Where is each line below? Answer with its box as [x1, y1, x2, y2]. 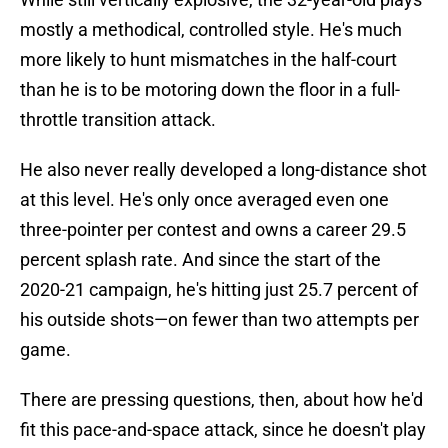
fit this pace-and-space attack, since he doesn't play [20, 419, 426, 441]
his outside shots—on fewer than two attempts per [20, 309, 419, 331]
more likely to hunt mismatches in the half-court [20, 49, 397, 71]
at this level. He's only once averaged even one [20, 189, 389, 211]
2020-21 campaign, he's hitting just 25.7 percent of [20, 279, 418, 301]
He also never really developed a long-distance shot [20, 159, 427, 181]
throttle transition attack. [20, 109, 216, 131]
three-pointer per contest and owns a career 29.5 [20, 219, 406, 241]
